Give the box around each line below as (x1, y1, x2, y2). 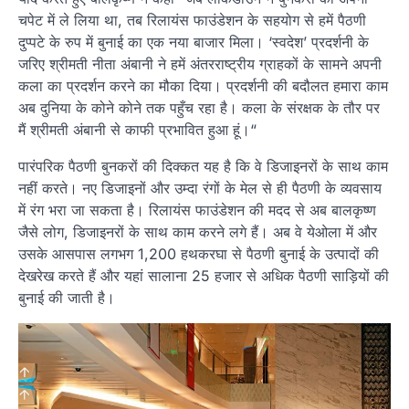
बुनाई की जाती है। (18, 288, 115, 307)
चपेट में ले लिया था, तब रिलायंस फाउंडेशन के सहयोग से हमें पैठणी (18, 10, 366, 29)
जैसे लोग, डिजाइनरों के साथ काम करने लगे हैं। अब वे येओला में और (18, 222, 377, 241)
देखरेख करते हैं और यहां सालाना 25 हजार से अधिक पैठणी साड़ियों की (18, 266, 389, 285)
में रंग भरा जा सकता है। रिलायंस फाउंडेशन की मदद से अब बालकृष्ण (18, 200, 376, 219)
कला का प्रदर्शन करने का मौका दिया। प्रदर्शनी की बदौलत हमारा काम (18, 76, 388, 95)
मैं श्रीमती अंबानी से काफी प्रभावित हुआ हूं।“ (18, 120, 257, 139)
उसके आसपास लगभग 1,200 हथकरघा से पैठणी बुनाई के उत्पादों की (18, 244, 379, 263)
